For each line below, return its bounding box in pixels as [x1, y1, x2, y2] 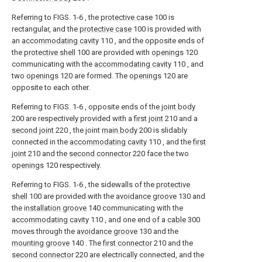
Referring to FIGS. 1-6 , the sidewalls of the [12, 180, 156, 189]
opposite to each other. [12, 82, 90, 92]
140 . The [70, 238, 103, 247]
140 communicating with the [87, 203, 183, 212]
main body [102, 125, 137, 135]
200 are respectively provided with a [12, 113, 134, 123]
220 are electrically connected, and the [74, 250, 204, 259]
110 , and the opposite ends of [99, 36, 204, 45]
